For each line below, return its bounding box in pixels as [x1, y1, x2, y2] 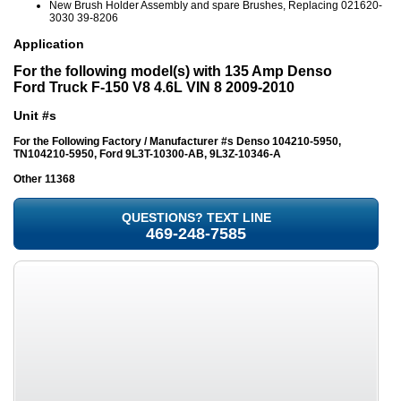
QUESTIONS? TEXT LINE [121, 210, 271, 226]
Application [13, 37, 84, 52]
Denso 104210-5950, [234, 135, 341, 149]
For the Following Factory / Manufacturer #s [13, 135, 234, 149]
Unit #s [13, 108, 56, 124]
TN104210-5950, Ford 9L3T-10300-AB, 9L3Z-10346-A [13, 148, 281, 161]
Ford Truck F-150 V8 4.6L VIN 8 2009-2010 [13, 80, 294, 96]
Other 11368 [13, 173, 75, 186]
